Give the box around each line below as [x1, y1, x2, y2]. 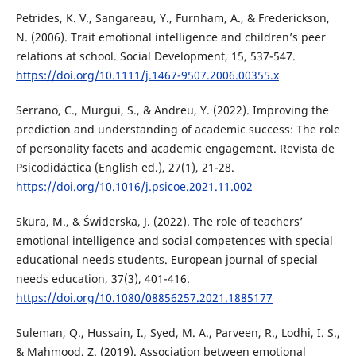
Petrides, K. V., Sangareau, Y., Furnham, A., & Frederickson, [15, 10, 330, 25]
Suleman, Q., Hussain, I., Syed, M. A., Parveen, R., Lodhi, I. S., [15, 324, 340, 340]
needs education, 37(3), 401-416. [15, 270, 190, 286]
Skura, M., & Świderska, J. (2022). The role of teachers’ [15, 213, 303, 229]
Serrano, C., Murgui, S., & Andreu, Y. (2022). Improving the [15, 102, 329, 118]
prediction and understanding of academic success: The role [15, 121, 340, 137]
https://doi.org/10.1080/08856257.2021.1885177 [15, 289, 273, 305]
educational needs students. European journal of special [15, 251, 318, 267]
